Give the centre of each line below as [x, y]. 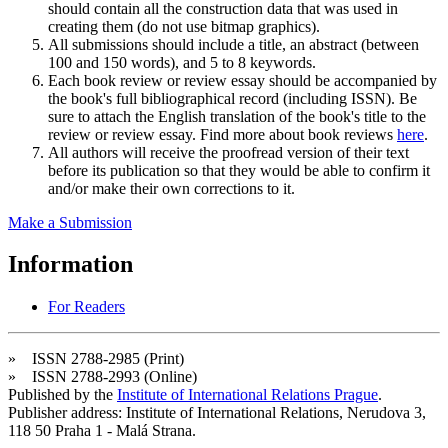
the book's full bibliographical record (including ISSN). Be [232, 98]
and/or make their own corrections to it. [171, 188]
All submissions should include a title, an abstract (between [233, 44]
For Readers [86, 307]
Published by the [62, 395]
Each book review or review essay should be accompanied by [242, 80]
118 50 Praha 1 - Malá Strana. [102, 431]
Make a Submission [70, 222]
